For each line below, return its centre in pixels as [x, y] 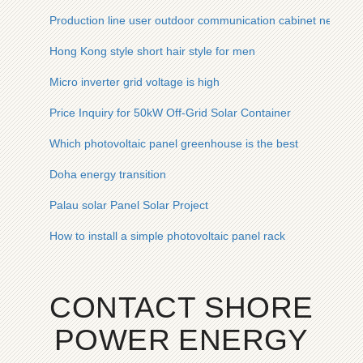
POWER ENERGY [181, 340]
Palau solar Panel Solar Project [129, 205]
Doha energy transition [108, 174]
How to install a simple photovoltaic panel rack [167, 236]
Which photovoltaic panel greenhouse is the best [174, 143]
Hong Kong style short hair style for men [152, 51]
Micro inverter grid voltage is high [135, 82]
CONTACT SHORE [181, 307]
